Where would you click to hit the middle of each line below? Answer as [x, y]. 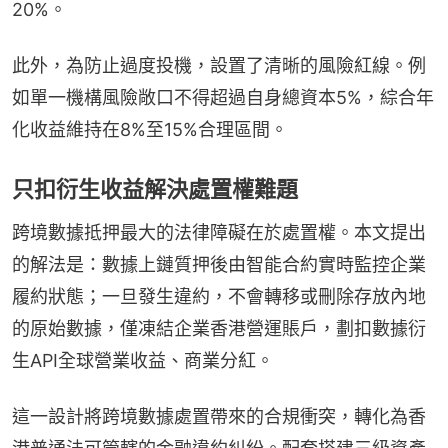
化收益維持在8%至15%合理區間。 [150, 129]
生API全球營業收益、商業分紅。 [143, 360]
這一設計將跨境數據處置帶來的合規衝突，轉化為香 [219, 416]
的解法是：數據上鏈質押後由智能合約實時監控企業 [219, 264]
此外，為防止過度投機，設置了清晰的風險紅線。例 [219, 65]
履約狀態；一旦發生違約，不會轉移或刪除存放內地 [219, 296]
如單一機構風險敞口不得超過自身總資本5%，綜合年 [223, 97]
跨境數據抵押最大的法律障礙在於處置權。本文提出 [219, 232]
